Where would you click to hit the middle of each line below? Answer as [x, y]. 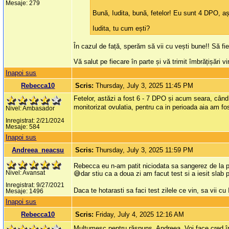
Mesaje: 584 [23, 127]
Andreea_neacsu [38, 150]
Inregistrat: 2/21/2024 [35, 121]
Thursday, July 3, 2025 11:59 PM [145, 150]
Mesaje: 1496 [25, 191]
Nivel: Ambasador [30, 109]
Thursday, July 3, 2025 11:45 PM [145, 86]
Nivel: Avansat [26, 173]
